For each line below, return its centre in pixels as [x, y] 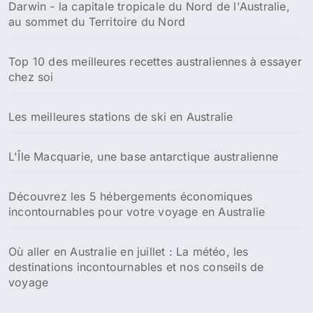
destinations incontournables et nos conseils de [136, 267]
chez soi [31, 77]
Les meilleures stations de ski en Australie [121, 116]
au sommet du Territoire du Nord [97, 21]
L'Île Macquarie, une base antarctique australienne [143, 156]
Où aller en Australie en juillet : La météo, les [129, 251]
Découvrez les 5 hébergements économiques [131, 196]
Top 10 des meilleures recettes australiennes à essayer [155, 61]
